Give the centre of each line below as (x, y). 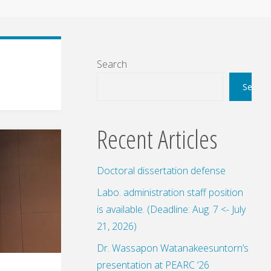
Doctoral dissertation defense (161, 170)
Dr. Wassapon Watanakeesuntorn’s (173, 248)
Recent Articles (157, 139)
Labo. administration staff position (170, 192)
